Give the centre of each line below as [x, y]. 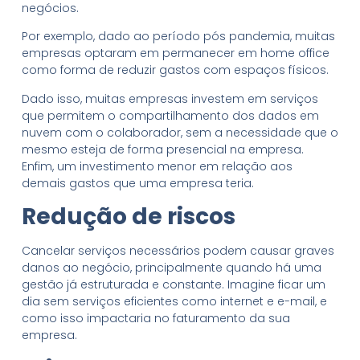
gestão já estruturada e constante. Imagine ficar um [173, 285]
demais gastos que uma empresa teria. [137, 183]
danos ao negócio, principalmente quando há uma [171, 268]
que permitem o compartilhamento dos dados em [170, 115]
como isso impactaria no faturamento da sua [155, 319]
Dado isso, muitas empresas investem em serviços [170, 98]
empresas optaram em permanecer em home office [175, 53]
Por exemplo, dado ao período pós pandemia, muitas [178, 37]
